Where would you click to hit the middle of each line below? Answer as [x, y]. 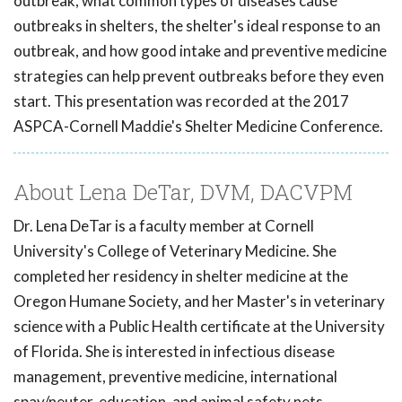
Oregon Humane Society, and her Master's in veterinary [199, 301]
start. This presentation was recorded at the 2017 [181, 101]
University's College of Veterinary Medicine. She [175, 251]
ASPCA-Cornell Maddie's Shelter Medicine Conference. [198, 127]
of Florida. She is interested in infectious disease [174, 352]
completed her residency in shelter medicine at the [181, 276]
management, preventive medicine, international [175, 377]
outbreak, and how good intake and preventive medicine [200, 51]
